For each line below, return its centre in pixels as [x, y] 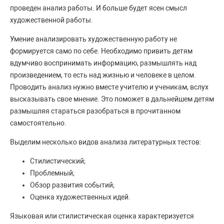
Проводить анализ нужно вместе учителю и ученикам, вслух [109, 87]
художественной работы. [52, 20]
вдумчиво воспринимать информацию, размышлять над [103, 63]
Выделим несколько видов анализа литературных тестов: [105, 142]
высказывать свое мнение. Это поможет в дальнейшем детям [112, 99]
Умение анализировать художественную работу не [93, 39]
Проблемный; [52, 173]
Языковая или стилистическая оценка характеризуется [102, 216]
